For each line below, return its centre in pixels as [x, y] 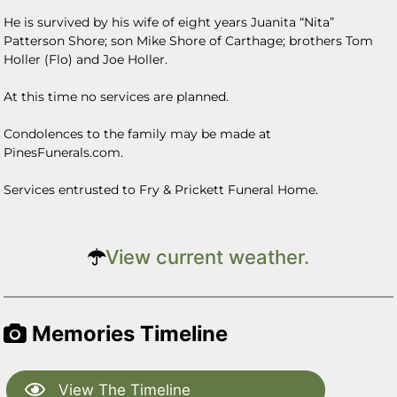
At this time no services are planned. [118, 97]
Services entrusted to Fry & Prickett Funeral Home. [161, 190]
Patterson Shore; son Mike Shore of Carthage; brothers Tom [189, 41]
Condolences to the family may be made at [138, 134]
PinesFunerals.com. [66, 152]
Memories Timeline [128, 334]
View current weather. [207, 257]
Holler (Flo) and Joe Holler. [88, 59]
